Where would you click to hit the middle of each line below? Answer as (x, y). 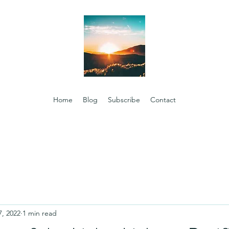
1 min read (40, 213)
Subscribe (124, 100)
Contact (163, 100)
